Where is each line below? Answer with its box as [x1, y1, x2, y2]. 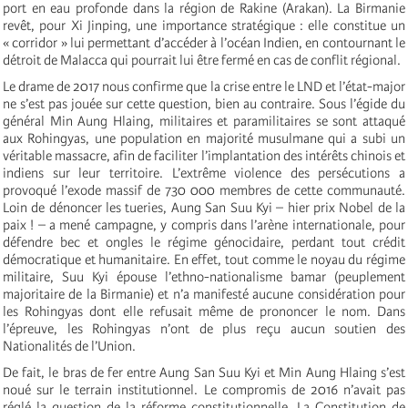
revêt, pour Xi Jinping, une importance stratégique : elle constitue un [3, 16, 405, 34]
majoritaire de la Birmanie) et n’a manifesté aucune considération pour [3, 285, 405, 302]
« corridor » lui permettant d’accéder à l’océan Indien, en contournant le [3, 34, 405, 51]
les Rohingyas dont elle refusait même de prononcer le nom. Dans [3, 302, 405, 320]
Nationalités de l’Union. [3, 337, 136, 354]
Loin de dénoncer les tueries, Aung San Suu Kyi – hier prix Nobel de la [3, 199, 405, 216]
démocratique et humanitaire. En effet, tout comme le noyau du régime [3, 250, 405, 268]
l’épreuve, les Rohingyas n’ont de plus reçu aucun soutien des [3, 320, 405, 337]
